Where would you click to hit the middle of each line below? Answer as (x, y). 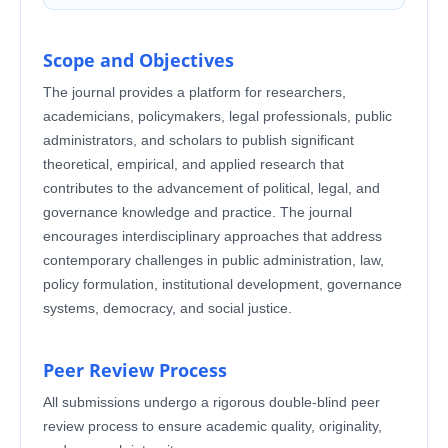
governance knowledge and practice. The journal (197, 211)
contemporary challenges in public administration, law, (213, 259)
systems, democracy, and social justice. (167, 307)
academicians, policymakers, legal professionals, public (217, 115)
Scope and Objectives (138, 59)
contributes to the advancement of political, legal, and (211, 187)
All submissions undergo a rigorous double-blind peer (211, 401)
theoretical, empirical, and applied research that (193, 163)
